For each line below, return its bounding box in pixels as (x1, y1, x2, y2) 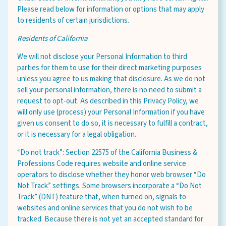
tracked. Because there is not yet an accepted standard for (17, 214, 203, 224)
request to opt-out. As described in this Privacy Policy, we (17, 96, 199, 106)
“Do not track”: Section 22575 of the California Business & (17, 147, 197, 158)
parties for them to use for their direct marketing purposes (17, 63, 202, 73)
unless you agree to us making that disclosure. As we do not (17, 74, 205, 84)
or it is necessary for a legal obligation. (17, 129, 136, 140)
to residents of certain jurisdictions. (17, 15, 131, 26)
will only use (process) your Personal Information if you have (17, 107, 205, 118)
